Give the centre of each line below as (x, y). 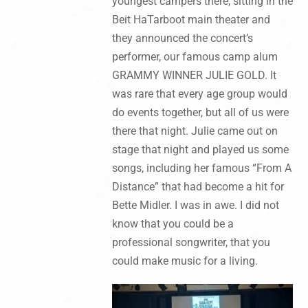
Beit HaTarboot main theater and (191, 20)
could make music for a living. (185, 261)
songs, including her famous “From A (201, 168)
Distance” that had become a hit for (198, 187)
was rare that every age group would (199, 94)
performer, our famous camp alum (195, 57)
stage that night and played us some (200, 150)
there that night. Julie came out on (195, 131)
